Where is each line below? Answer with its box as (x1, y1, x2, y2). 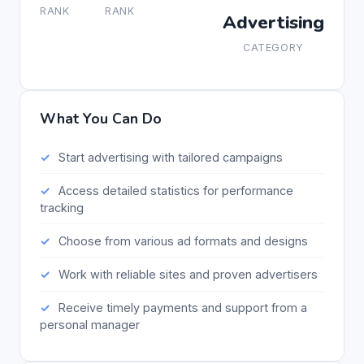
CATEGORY (243, 41, 304, 54)
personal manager (40, 318, 140, 332)
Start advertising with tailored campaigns (58, 149, 283, 164)
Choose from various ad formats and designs (58, 233, 308, 248)
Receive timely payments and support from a (58, 301, 307, 315)
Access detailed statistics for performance (58, 183, 293, 197)
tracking (40, 200, 84, 214)
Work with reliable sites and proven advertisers (58, 267, 318, 282)
